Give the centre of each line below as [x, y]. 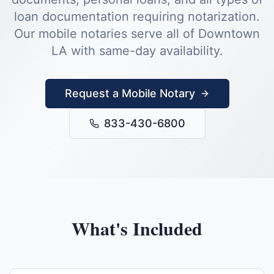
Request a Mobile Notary [130, 93]
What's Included [137, 228]
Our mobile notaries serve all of [106, 34]
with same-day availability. [145, 51]
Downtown [229, 34]
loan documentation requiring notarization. [137, 17]
